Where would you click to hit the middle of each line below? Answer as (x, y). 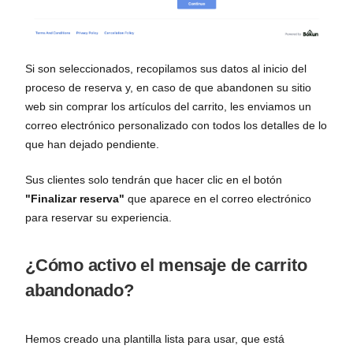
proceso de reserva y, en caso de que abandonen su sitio (168, 87)
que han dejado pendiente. (92, 144)
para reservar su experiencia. (98, 217)
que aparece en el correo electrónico (218, 198)
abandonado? (80, 290)
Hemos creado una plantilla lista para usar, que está (155, 338)
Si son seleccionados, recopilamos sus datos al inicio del (166, 68)
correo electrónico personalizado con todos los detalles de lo (176, 125)
